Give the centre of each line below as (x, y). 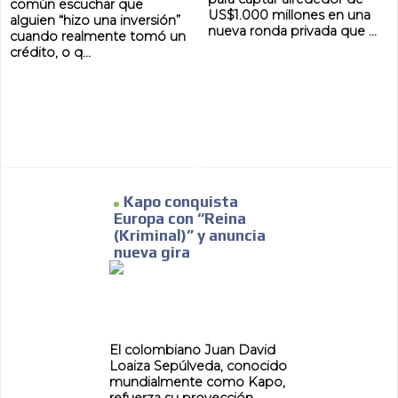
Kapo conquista (180, 202)
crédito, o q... (51, 53)
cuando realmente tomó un (98, 37)
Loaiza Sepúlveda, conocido (198, 366)
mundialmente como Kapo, (197, 382)
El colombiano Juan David (192, 350)
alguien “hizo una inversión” (96, 21)
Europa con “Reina (179, 219)
